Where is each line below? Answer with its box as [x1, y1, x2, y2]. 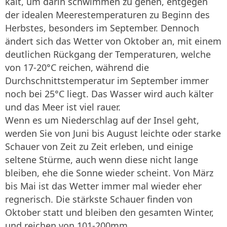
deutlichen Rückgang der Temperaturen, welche [5, 48, 211, 61]
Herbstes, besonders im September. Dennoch [5, 22, 199, 34]
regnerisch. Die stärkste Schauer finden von [5, 193, 193, 206]
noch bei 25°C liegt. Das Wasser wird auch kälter [5, 88, 213, 100]
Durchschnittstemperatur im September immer [5, 74, 209, 87]
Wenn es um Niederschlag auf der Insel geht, [5, 114, 199, 127]
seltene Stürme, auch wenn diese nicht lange [5, 154, 198, 166]
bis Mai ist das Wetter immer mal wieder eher [5, 180, 202, 193]
